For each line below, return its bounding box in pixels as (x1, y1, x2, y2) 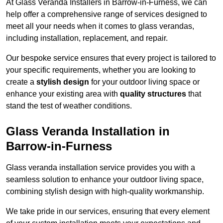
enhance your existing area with (6, 90, 120, 99)
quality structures (120, 90, 186, 99)
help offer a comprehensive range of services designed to (6, 10, 207, 19)
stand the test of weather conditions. (6, 102, 132, 111)
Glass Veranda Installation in (6, 124, 170, 138)
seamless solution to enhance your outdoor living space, (6, 175, 204, 184)
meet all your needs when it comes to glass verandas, (6, 22, 194, 31)
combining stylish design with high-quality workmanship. (6, 187, 204, 196)
